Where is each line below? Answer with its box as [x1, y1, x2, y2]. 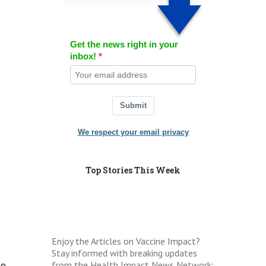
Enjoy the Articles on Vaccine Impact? [52, 235, 201, 247]
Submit [119, 101, 147, 110]
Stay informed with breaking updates [52, 247, 198, 259]
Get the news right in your [69, 39, 178, 49]
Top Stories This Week [85, 164, 181, 176]
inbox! [69, 51, 96, 61]
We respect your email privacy [77, 128, 189, 137]
